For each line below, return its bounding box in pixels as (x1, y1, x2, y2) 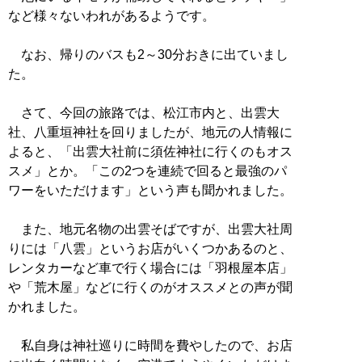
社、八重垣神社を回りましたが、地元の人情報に (8, 125, 293, 140)
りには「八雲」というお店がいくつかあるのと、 (8, 242, 293, 256)
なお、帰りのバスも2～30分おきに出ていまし (8, 48, 288, 62)
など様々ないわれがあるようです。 (8, 9, 215, 23)
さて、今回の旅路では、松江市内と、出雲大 (8, 106, 280, 120)
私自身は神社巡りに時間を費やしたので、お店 (8, 339, 293, 353)
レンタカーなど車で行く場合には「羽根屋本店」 (8, 261, 293, 276)
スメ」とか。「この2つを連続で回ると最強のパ (8, 164, 287, 179)
